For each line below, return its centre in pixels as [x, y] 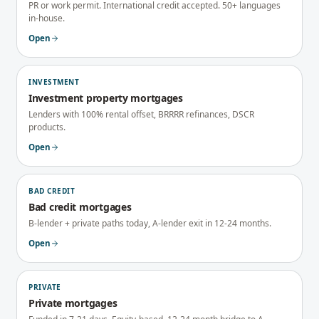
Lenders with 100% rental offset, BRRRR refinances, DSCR [141, 114]
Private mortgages [73, 303]
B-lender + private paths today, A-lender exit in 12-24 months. [150, 223]
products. [47, 127]
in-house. [47, 18]
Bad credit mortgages [80, 207]
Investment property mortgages [106, 98]
